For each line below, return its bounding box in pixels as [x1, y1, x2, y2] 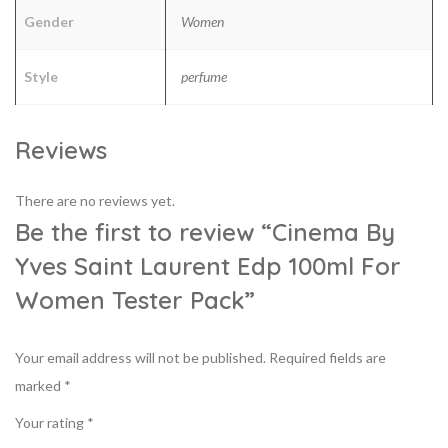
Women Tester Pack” [15, 284, 255, 315]
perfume [181, 67, 227, 85]
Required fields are [269, 348, 386, 366]
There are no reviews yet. [15, 191, 175, 209]
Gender [24, 12, 74, 30]
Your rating [15, 413, 87, 431]
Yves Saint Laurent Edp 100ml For [15, 250, 401, 281]
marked [15, 376, 64, 394]
